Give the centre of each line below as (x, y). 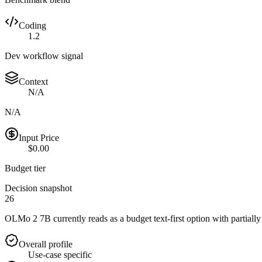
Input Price (39, 137)
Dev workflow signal (44, 56)
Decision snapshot (38, 188)
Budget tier (25, 168)
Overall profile (46, 244)
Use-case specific (60, 254)
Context (33, 81)
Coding (32, 25)
